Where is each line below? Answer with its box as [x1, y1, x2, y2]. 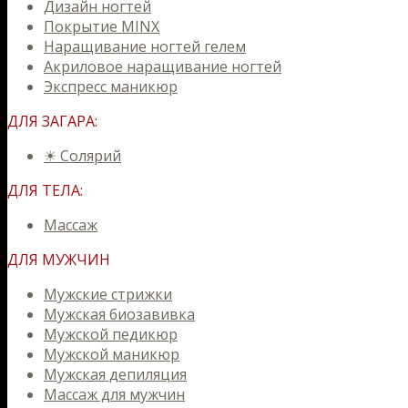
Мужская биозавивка [44, 304, 195, 324]
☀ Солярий [44, 146, 121, 166]
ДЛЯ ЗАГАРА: [7, 111, 97, 131]
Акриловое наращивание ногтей [44, 56, 281, 76]
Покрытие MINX [44, 16, 159, 36]
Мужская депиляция [44, 364, 187, 384]
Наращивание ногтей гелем [44, 36, 246, 56]
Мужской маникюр [44, 344, 179, 364]
